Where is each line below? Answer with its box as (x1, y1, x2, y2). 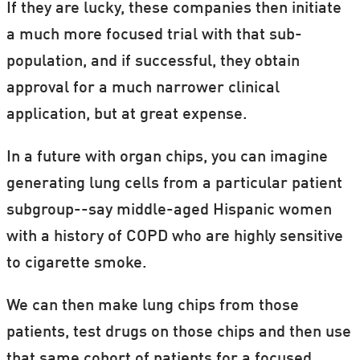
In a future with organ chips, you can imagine (6, 149, 328, 166)
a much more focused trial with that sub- (6, 27, 302, 43)
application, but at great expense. (6, 106, 247, 123)
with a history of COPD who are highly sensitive (6, 228, 343, 245)
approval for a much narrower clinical (6, 80, 280, 96)
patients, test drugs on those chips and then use (6, 324, 351, 341)
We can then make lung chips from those (6, 297, 299, 314)
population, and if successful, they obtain (6, 53, 300, 70)
